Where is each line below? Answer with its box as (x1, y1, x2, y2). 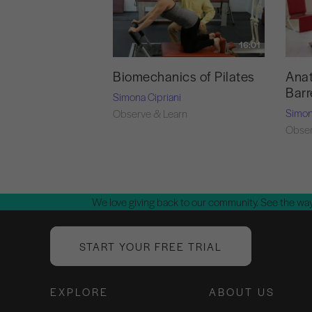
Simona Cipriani (113, 89, 181, 104)
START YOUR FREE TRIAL (79, 239, 222, 254)
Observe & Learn (113, 106, 187, 121)
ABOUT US (209, 284, 275, 299)
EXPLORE (50, 284, 109, 299)
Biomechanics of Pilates (113, 67, 255, 86)
